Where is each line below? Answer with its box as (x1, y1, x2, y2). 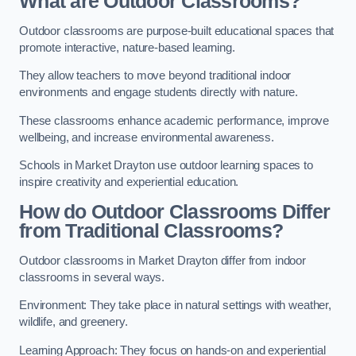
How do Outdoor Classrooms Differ (19, 201, 331, 222)
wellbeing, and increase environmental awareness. (19, 130, 275, 144)
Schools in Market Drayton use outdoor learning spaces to (19, 159, 313, 172)
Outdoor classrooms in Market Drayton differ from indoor (19, 253, 307, 267)
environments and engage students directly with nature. (19, 86, 299, 99)
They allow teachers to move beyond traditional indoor (19, 69, 292, 83)
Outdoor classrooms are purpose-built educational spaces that (19, 24, 335, 37)
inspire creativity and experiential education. (19, 176, 239, 189)
